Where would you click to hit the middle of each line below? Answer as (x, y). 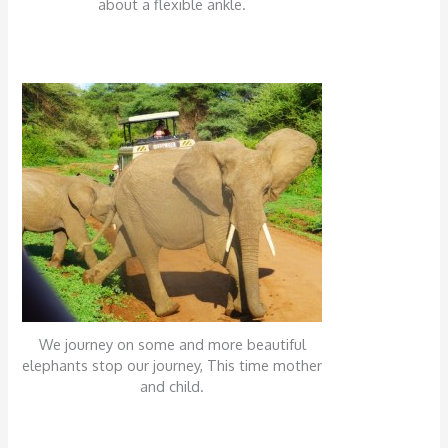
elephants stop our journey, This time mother (172, 365)
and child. (172, 386)
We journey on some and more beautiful (172, 344)
